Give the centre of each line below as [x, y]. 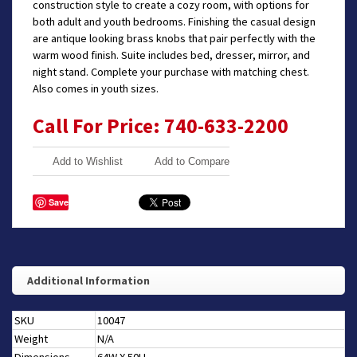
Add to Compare [192, 162]
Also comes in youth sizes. [96, 89]
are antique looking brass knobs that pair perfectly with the [174, 39]
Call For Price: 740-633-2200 [161, 126]
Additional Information [88, 281]
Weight [31, 339]
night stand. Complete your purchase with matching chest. [171, 72]
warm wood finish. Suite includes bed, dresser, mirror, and [171, 55]
